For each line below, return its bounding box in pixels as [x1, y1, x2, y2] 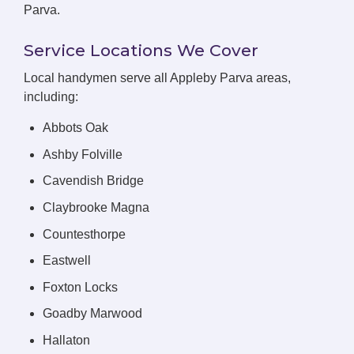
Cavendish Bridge [43, 174, 144, 188]
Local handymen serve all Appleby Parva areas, [24, 71, 291, 85]
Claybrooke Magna [43, 200, 149, 214]
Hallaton [43, 333, 90, 347]
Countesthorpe [43, 227, 126, 241]
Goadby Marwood [43, 307, 142, 321]
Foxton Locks [43, 280, 118, 294]
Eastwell [43, 254, 91, 268]
